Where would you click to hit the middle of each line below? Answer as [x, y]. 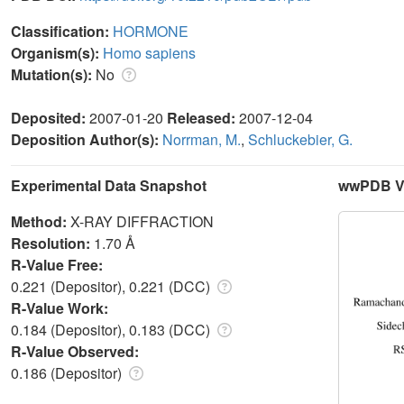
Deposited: [50, 117]
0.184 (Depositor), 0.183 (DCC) [112, 329]
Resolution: [52, 243]
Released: [203, 117]
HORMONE [151, 31]
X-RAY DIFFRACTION [142, 221]
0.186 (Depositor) [68, 372]
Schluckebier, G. [300, 139]
